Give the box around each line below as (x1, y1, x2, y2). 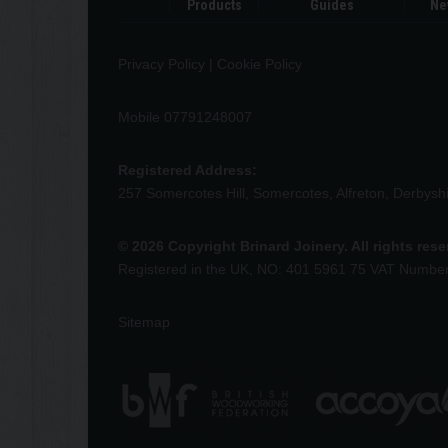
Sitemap (118, 313, 170, 330)
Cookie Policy (217, 55, 302, 72)
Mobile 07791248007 (118, 108, 252, 125)
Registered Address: (118, 161, 257, 178)
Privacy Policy (118, 55, 205, 72)
